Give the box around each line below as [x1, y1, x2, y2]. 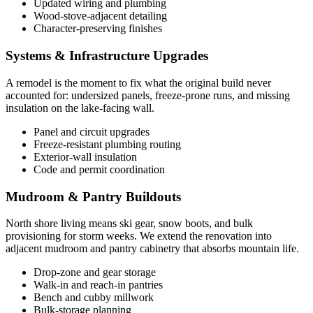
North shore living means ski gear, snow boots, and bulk [6, 217, 253, 230]
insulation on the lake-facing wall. [6, 101, 154, 114]
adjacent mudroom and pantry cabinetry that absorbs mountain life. [6, 242, 299, 255]
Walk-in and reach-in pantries [34, 279, 163, 291]
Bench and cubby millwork [34, 291, 154, 304]
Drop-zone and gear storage [34, 266, 156, 279]
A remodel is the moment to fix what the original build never [6, 76, 271, 89]
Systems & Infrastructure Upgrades [6, 48, 208, 64]
